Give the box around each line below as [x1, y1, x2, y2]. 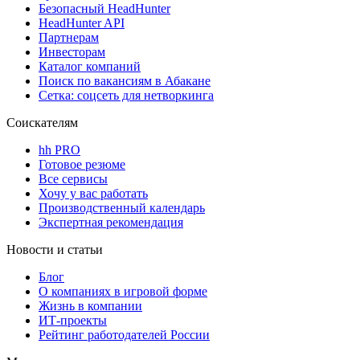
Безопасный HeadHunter [39, 2, 170, 16]
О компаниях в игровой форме [39, 284, 207, 299]
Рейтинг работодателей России [39, 328, 210, 342]
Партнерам [39, 31, 99, 45]
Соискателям [6, 116, 78, 130]
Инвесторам [39, 45, 105, 59]
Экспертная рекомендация [39, 215, 183, 230]
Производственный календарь [39, 201, 205, 215]
